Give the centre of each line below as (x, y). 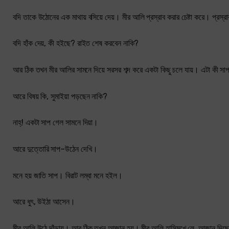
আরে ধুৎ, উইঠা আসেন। (44, 202)
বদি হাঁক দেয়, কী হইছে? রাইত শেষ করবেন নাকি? (76, 43)
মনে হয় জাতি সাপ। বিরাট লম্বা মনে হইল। (68, 175)
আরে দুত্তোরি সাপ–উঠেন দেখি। (55, 149)
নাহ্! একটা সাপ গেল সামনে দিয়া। (56, 123)
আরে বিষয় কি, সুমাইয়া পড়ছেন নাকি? (60, 96)
